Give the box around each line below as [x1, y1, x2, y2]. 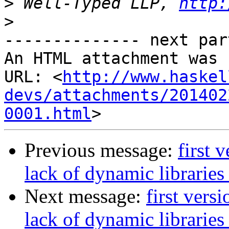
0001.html [4, 104, 91, 123]
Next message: [25, 185, 146, 208]
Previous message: [25, 139, 178, 162]
